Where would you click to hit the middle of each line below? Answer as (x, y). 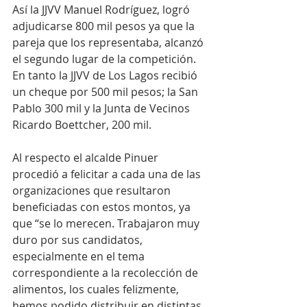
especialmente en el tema (80, 257)
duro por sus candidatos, (79, 240)
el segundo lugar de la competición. (106, 59)
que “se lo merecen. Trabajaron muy (107, 224)
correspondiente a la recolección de (107, 273)
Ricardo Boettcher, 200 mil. (82, 125)
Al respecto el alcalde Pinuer (87, 158)
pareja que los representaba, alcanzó (109, 43)
